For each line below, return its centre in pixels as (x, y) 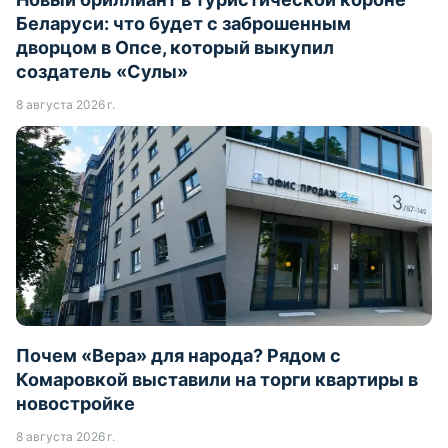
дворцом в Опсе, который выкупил (175, 48)
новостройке (75, 404)
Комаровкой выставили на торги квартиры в (217, 380)
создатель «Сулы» (102, 72)
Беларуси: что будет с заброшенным (183, 24)
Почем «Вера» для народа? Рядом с (178, 356)
